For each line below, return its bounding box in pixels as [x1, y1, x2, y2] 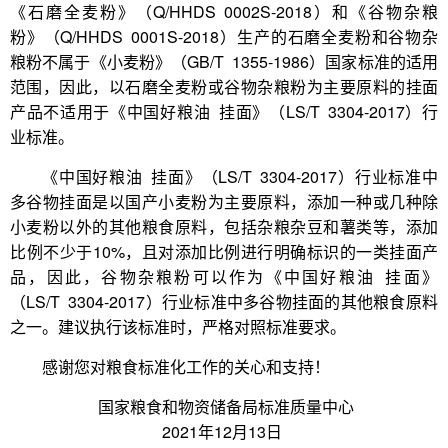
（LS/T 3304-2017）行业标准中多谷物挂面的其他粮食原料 [10, 290, 438, 313]
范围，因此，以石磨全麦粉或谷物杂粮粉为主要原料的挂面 [10, 75, 438, 98]
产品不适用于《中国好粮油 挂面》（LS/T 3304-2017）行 [10, 100, 438, 123]
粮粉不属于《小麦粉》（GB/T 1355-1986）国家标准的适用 [10, 50, 438, 73]
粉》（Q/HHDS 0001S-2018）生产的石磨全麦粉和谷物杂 [10, 25, 438, 48]
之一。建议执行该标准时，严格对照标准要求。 [10, 315, 346, 338]
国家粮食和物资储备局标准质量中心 [98, 395, 434, 418]
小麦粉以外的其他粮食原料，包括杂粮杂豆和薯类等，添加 [10, 215, 438, 238]
